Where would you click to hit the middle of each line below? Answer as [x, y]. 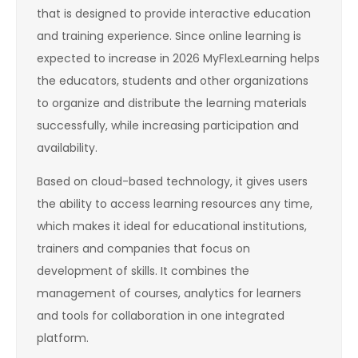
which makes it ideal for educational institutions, [172, 227]
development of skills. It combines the [143, 271]
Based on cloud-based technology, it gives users [172, 182]
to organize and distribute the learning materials [172, 103]
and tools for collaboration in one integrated [161, 316]
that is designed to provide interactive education [174, 14]
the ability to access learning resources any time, [175, 204]
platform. [63, 338]
